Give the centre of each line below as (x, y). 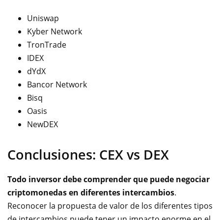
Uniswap (43, 18)
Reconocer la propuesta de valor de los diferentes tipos (110, 206)
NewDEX (42, 124)
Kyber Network (55, 31)
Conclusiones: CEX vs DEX (88, 154)
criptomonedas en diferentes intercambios (91, 192)
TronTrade (47, 44)
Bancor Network (57, 84)
